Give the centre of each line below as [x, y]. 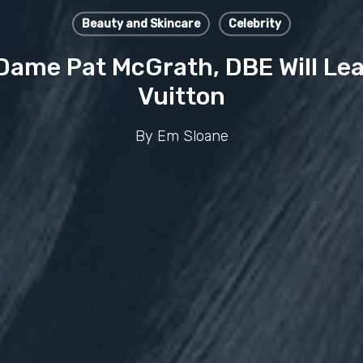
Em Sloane [192, 136]
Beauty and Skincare [141, 23]
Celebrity [254, 23]
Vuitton [181, 96]
